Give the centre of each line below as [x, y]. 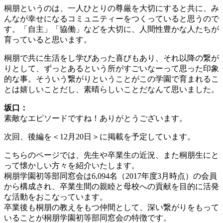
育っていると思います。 [48, 39]
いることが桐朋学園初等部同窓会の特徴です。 [88, 218]
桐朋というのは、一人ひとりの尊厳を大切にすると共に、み [111, 8]
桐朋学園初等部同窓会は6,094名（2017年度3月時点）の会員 [111, 176]
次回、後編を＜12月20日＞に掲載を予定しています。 [100, 136]
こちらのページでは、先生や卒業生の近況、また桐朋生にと [111, 155]
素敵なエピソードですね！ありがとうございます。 [96, 118]
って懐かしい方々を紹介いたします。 [72, 165]
